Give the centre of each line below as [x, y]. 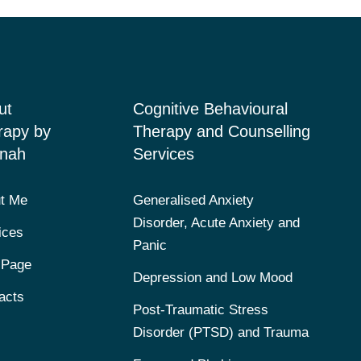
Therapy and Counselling [221, 131]
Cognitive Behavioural [210, 108]
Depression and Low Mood [212, 277]
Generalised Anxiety [193, 200]
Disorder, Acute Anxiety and [216, 222]
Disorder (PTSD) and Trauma [220, 332]
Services [163, 154]
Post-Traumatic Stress [200, 309]
